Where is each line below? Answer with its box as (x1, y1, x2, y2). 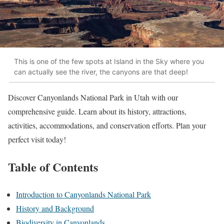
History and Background (16, 203, 94, 214)
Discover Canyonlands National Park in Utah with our (8, 92, 178, 103)
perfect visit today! (8, 134, 66, 145)
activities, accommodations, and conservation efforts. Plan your (8, 120, 206, 131)
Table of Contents (8, 158, 98, 176)
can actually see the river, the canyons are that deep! (14, 67, 188, 76)
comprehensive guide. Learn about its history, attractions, (8, 106, 186, 117)
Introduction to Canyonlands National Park (16, 189, 151, 200)
